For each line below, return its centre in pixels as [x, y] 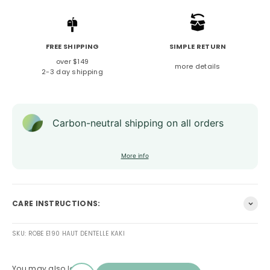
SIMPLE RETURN [198, 46]
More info [135, 155]
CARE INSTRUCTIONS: [56, 204]
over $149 [72, 61]
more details [198, 67]
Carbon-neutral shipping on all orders [138, 123]
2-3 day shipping [72, 71]
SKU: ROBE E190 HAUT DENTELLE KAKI [68, 233]
